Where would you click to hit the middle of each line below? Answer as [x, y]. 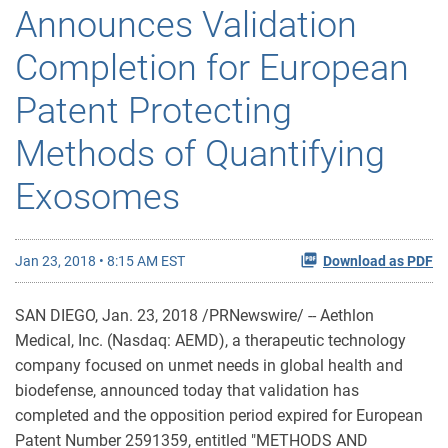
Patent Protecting [153, 111]
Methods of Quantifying [200, 154]
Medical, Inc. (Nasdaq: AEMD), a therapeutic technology [210, 340]
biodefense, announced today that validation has [187, 390]
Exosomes [97, 197]
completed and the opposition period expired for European [219, 415]
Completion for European [212, 68]
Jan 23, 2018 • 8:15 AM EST [100, 261]
